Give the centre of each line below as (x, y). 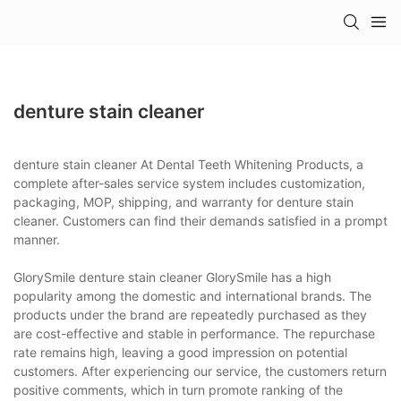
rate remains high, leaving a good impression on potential (180, 352)
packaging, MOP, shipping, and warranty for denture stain (183, 201)
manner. (37, 239)
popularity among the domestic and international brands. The (192, 295)
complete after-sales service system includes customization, (189, 183)
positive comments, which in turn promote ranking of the (178, 389)
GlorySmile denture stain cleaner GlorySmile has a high (172, 277)
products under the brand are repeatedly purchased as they (190, 314)
